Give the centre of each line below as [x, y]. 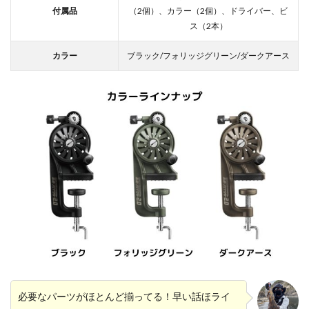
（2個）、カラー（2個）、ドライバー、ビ [208, 10]
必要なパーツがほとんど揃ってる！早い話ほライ [124, 297]
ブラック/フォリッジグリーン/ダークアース [208, 55]
